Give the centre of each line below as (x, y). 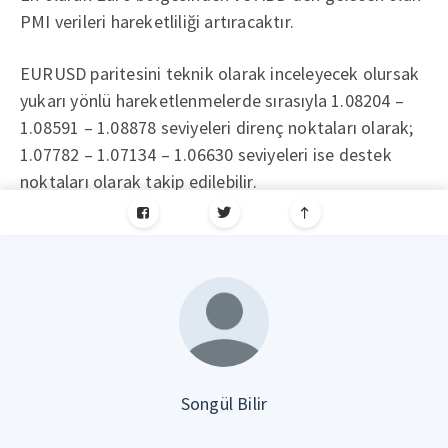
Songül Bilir (224, 403)
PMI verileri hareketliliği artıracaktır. (157, 21)
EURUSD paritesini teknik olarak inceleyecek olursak (220, 73)
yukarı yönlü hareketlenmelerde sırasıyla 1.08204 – (212, 100)
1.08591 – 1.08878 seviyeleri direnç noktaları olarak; (217, 127)
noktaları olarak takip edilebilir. (138, 181)
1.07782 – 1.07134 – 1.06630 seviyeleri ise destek (206, 154)
